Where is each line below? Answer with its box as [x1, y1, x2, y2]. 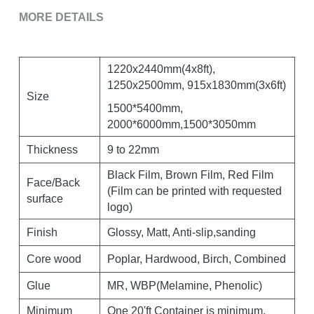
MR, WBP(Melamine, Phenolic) [107, 280, 262, 292]
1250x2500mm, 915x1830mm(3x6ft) [107, 79, 286, 91]
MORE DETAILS [18, 11, 104, 23]
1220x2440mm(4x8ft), [107, 63, 215, 75]
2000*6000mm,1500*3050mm [107, 118, 256, 130]
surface [26, 193, 63, 205]
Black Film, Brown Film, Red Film [107, 169, 273, 181]
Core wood [26, 253, 81, 265]
